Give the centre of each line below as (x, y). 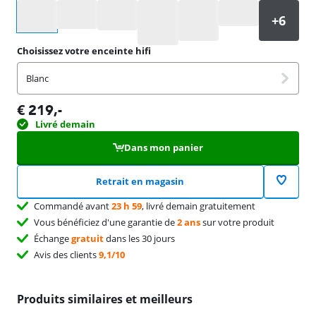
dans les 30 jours (139, 238)
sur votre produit (237, 222)
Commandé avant (73, 206)
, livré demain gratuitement (199, 206)
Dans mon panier (163, 147)
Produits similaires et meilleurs (105, 299)
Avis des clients (66, 254)
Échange (53, 238)
